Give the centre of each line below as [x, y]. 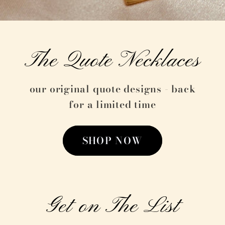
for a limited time [113, 104]
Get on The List [113, 207]
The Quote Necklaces [113, 61]
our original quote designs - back [113, 89]
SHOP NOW [113, 140]
